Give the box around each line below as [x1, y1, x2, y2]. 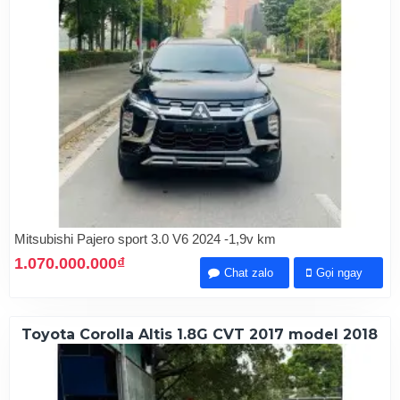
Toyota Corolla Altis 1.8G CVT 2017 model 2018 [21, 325, 379, 343]
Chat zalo [224, 265, 274, 279]
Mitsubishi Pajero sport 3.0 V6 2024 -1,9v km [14, 230, 276, 246]
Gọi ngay [316, 265, 363, 279]
